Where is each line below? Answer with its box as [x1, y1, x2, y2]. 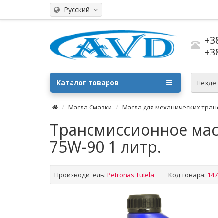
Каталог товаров [56, 78, 119, 87]
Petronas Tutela [107, 170, 154, 179]
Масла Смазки [68, 103, 112, 111]
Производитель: [54, 170, 106, 179]
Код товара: [168, 170, 206, 179]
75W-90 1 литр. [50, 136, 161, 157]
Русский [60, 5, 91, 14]
